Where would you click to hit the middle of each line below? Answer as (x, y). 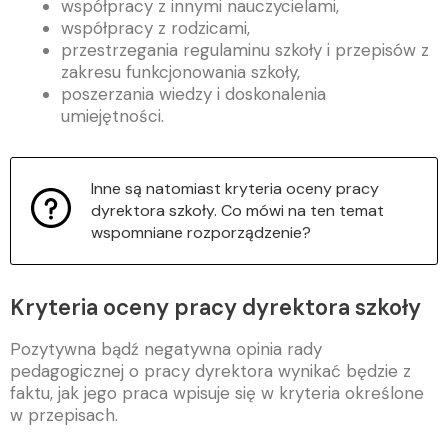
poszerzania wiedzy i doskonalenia (193, 93)
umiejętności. (115, 115)
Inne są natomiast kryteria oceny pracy (235, 188)
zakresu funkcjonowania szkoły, (180, 71)
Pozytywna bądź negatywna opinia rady (166, 348)
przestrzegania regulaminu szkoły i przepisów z (245, 49)
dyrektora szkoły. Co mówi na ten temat (237, 210)
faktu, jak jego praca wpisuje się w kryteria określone (217, 392)
